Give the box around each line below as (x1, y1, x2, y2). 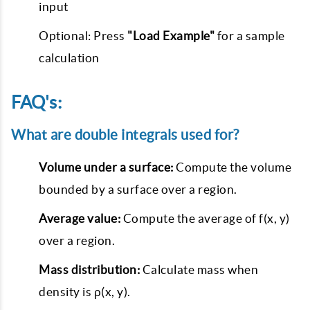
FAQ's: (11, 93, 62, 112)
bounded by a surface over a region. (39, 183, 237, 196)
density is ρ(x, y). (39, 285, 131, 298)
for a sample (215, 29, 285, 42)
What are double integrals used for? (11, 127, 239, 143)
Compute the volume (173, 161, 291, 174)
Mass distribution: (39, 263, 140, 276)
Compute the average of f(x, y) (120, 212, 290, 225)
